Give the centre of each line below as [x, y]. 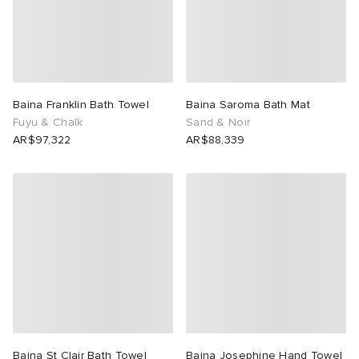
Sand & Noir [218, 122]
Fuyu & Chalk [48, 122]
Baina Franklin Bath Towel [81, 105]
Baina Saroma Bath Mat [248, 105]
